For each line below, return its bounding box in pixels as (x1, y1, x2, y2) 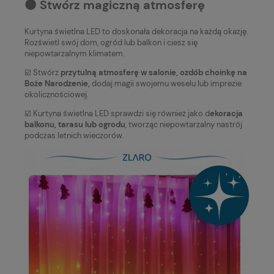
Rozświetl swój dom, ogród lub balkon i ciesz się (24, 37, 198, 48)
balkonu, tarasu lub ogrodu (24, 119, 125, 130)
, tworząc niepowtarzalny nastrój (125, 119, 242, 130)
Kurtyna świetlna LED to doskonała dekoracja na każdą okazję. (24, 26, 248, 37)
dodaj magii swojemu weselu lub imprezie (90, 78, 242, 89)
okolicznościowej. (24, 89, 89, 100)
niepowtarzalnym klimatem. (24, 48, 125, 59)
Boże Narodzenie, (24, 78, 90, 89)
